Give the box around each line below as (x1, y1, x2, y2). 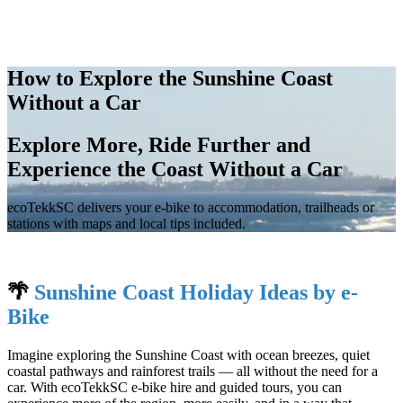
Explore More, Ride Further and (7, 132, 310, 157)
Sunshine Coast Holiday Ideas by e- (34, 280, 358, 304)
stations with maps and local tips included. (7, 215, 246, 231)
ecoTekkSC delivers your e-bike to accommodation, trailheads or (7, 199, 374, 215)
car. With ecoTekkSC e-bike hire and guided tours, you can (7, 379, 342, 395)
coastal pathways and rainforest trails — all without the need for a (7, 363, 378, 379)
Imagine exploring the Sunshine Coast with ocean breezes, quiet (7, 346, 370, 363)
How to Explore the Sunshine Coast (7, 67, 333, 90)
